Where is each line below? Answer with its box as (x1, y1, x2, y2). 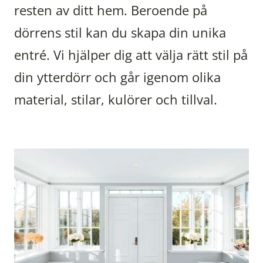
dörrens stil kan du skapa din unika (14, 24, 226, 41)
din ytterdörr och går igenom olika (14, 69, 221, 86)
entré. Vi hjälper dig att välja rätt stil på (14, 46, 248, 63)
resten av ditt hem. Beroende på (14, 2, 207, 19)
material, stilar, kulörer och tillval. (14, 91, 217, 108)
